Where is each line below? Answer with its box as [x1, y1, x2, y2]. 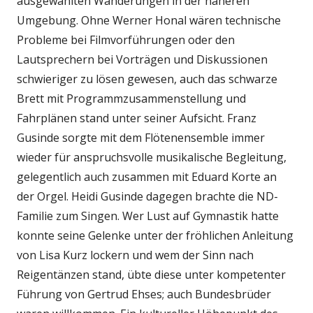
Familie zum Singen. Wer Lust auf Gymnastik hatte [17, 208, 279, 224]
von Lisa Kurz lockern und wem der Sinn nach [17, 247, 254, 263]
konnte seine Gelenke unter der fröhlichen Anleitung [17, 228, 293, 244]
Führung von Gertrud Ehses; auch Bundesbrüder [17, 286, 271, 303]
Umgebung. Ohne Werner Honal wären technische [17, 13, 281, 29]
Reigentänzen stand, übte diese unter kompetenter [17, 267, 286, 283]
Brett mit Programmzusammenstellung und [17, 91, 246, 107]
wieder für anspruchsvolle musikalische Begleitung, [17, 150, 286, 166]
